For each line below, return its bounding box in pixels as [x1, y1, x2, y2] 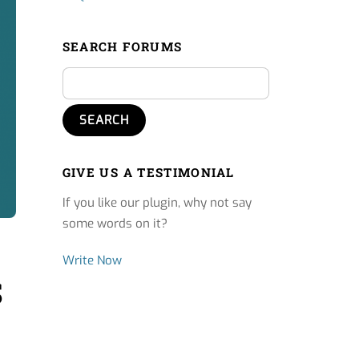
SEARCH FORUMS [62, 38, 183, 55]
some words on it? [62, 216, 167, 232]
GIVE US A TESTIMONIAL [62, 164, 235, 181]
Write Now [62, 252, 122, 269]
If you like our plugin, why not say [62, 195, 252, 212]
